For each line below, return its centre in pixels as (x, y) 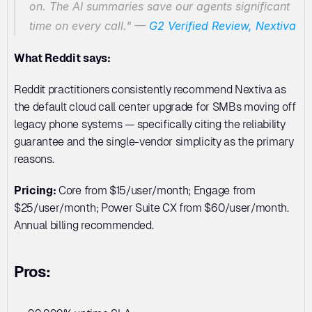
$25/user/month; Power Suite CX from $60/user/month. (151, 208)
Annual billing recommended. (84, 226)
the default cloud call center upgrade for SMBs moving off (155, 107)
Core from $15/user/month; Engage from (156, 191)
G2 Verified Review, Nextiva (223, 26)
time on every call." (80, 26)
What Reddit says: (62, 58)
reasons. (34, 159)
